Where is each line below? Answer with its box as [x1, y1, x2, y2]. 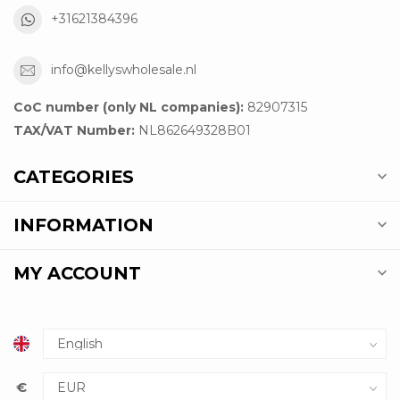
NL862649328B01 [135, 121, 251, 138]
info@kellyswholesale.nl [51, 62, 196, 79]
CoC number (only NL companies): [13, 98, 244, 115]
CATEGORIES [13, 165, 134, 187]
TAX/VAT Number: [13, 121, 135, 138]
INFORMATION [13, 213, 154, 236]
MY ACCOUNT [13, 262, 141, 284]
